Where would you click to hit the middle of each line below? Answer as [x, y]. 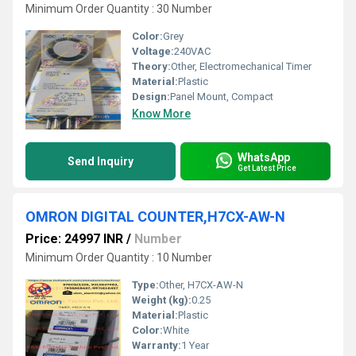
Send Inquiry [101, 161]
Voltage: [153, 51]
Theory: [151, 66]
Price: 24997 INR [74, 239]
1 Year [195, 345]
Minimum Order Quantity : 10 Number [119, 257]
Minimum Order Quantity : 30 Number [119, 9]
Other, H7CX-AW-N [201, 285]
